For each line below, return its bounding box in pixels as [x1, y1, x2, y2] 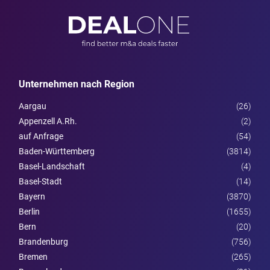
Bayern [19, 191, 45, 201]
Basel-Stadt [19, 176, 62, 186]
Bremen [19, 251, 48, 262]
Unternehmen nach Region [19, 78, 134, 90]
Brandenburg [19, 236, 68, 246]
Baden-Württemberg [19, 146, 95, 156]
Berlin [19, 206, 40, 216]
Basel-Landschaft [19, 161, 85, 171]
